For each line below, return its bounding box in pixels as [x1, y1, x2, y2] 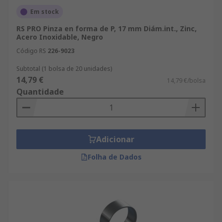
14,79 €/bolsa [167, 76, 206, 85]
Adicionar [96, 134, 134, 145]
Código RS [16, 47, 46, 55]
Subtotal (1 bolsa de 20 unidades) [16, 64, 112, 73]
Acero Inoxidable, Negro [16, 32, 103, 42]
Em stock [30, 7, 59, 16]
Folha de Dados [87, 152, 142, 162]
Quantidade [16, 86, 64, 97]
